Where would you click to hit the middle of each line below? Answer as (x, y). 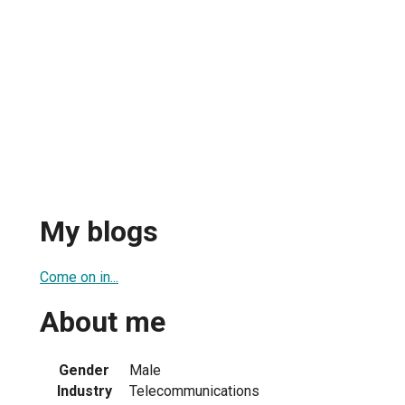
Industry (84, 391)
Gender (84, 370)
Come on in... (79, 277)
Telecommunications (194, 391)
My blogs (99, 232)
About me (103, 322)
